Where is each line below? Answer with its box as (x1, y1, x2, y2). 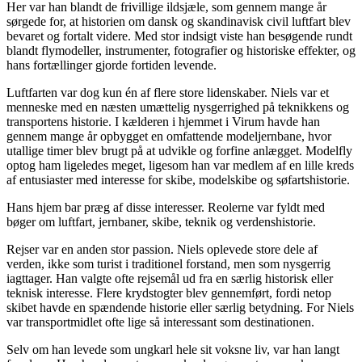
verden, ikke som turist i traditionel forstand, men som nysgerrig (6, 256, 330, 271)
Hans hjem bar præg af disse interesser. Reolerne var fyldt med (6, 200, 325, 214)
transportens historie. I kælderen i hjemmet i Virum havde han (6, 114, 320, 128)
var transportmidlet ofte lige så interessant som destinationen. (6, 314, 314, 329)
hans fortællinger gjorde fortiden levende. (6, 57, 217, 72)
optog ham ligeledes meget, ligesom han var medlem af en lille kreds (6, 158, 354, 172)
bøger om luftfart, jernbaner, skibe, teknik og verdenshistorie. (6, 214, 316, 229)
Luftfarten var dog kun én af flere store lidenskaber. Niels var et (6, 85, 329, 99)
